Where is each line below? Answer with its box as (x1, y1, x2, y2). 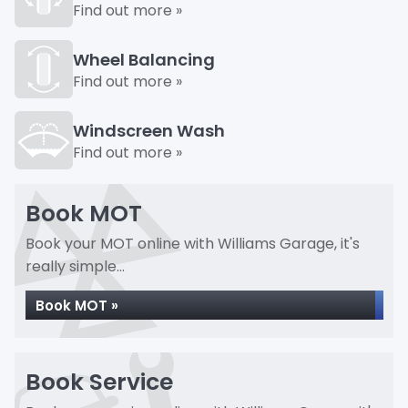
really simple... (25, 256, 125, 277)
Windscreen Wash (73, 119, 225, 142)
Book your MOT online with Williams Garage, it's (25, 233, 360, 254)
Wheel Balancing (73, 48, 215, 71)
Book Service (25, 366, 173, 398)
